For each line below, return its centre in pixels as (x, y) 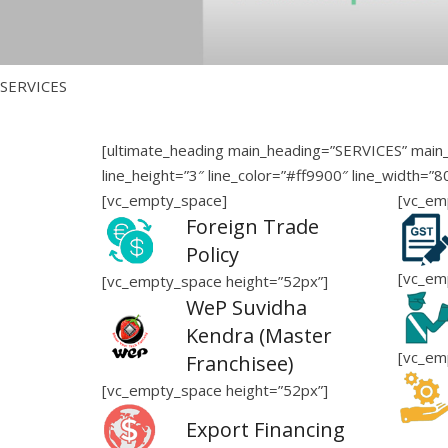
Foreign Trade (253, 226)
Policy (213, 254)
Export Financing (266, 429)
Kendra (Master (259, 335)
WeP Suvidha (247, 307)
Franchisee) (240, 363)
